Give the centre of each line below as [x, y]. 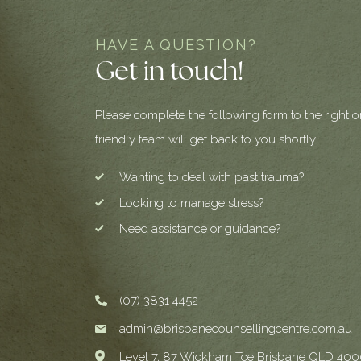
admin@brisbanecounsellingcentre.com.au [235, 328]
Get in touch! [169, 73]
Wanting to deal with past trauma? [211, 177]
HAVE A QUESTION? [176, 44]
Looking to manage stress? [191, 203]
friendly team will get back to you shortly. [206, 139]
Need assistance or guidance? [199, 228]
